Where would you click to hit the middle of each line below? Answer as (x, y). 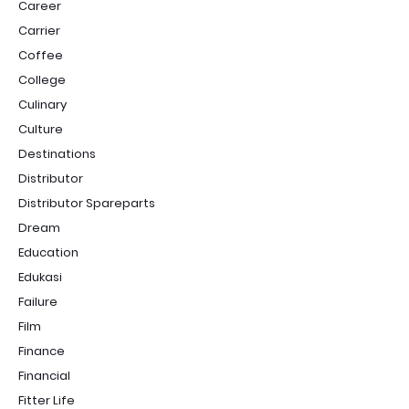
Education (48, 252)
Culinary (42, 105)
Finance (42, 351)
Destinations (57, 154)
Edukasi (40, 277)
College (42, 80)
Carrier (39, 31)
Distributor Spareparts (87, 203)
